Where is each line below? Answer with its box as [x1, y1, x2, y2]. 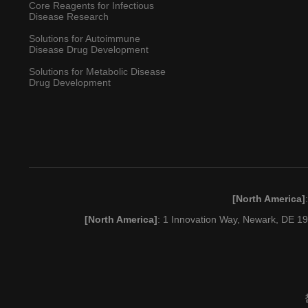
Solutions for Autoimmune [28, 33, 140, 45]
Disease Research [28, 11, 109, 23]
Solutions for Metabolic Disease [28, 66, 166, 78]
